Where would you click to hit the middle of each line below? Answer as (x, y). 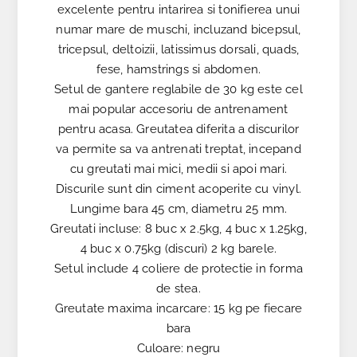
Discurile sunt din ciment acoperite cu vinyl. (178, 189)
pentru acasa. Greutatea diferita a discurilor (178, 129)
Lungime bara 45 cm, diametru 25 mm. (178, 209)
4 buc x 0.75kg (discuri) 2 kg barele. (178, 249)
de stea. (178, 289)
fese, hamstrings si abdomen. (178, 70)
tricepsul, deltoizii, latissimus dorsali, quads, (178, 50)
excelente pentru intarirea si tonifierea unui (178, 10)
